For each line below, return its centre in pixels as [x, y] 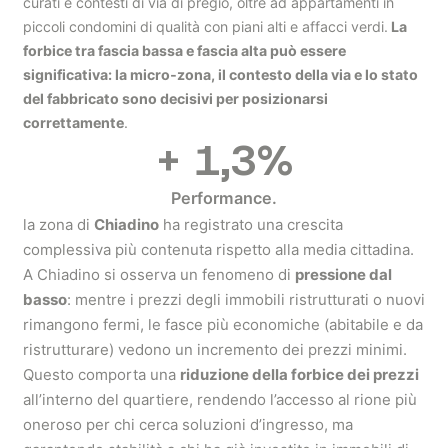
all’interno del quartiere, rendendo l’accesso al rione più [220, 399]
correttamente [73, 122]
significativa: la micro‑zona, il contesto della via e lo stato [220, 74]
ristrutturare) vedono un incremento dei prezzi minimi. [215, 349]
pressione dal [343, 274]
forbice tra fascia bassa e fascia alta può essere [184, 50]
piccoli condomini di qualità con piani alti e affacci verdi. [205, 26]
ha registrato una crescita [251, 224]
